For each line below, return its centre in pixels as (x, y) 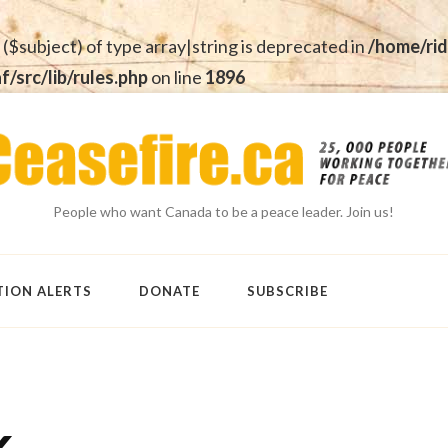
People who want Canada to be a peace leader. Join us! (224, 211)
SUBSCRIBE (287, 290)
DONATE (169, 290)
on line (176, 77)
